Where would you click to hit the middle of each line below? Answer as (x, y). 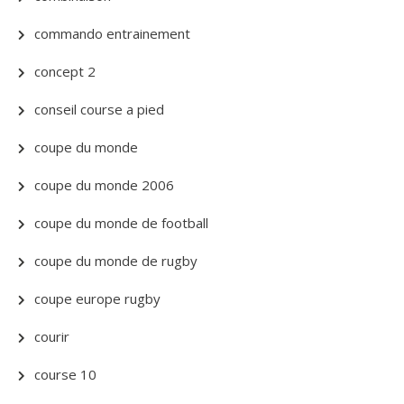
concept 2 (65, 71)
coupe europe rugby (97, 298)
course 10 (65, 374)
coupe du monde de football (121, 223)
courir (52, 336)
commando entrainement (112, 33)
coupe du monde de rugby (116, 261)
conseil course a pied (99, 109)
